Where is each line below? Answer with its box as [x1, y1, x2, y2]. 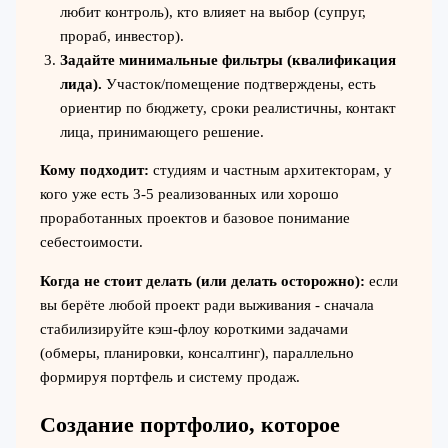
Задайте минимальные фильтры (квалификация [59, 51, 396, 68]
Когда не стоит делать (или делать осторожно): [39, 273, 365, 290]
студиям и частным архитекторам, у [148, 162, 392, 179]
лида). [59, 75, 102, 92]
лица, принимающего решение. [59, 123, 264, 140]
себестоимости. [39, 234, 143, 251]
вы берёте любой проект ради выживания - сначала [39, 297, 374, 314]
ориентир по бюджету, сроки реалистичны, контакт [59, 99, 396, 116]
